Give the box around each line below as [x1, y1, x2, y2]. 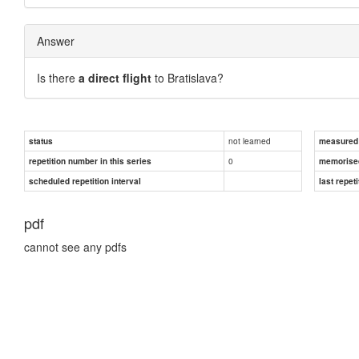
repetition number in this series [29, 155, 151, 167]
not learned [228, 134, 271, 147]
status [29, 135, 53, 147]
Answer [37, 32, 75, 49]
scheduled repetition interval [29, 175, 141, 187]
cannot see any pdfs [24, 238, 127, 255]
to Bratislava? [151, 69, 224, 86]
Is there [37, 69, 79, 86]
